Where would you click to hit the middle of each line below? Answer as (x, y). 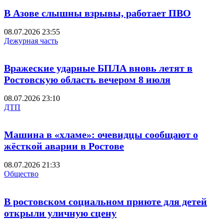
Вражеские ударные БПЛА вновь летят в (98, 68)
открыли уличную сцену (60, 213)
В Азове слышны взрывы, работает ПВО (97, 13)
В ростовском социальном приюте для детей (105, 201)
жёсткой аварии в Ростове (64, 146)
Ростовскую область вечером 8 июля (87, 80)
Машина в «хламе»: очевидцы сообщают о (101, 135)
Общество (21, 174)
